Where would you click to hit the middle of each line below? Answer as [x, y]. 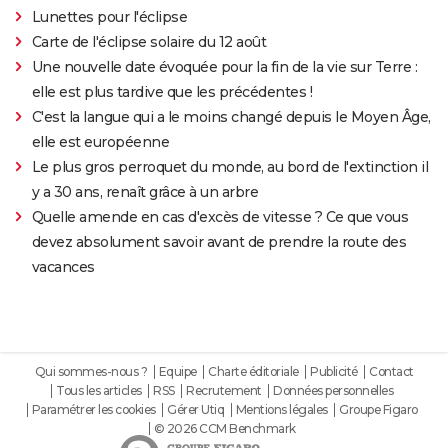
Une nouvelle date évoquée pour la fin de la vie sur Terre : [224, 66]
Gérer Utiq [195, 409]
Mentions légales [281, 409]
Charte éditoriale [253, 371]
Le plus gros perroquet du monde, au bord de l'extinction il [230, 166]
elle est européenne [100, 141]
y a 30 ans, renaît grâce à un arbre [145, 191]
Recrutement [224, 390]
